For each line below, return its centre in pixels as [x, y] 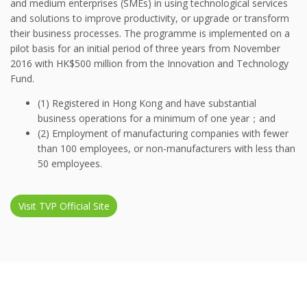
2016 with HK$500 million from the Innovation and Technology [149, 63]
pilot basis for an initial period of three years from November [145, 48]
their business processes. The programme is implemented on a [150, 33]
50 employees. [70, 163]
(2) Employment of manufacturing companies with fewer [163, 133]
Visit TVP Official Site [64, 206]
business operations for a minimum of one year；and [157, 118]
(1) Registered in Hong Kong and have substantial [147, 103]
